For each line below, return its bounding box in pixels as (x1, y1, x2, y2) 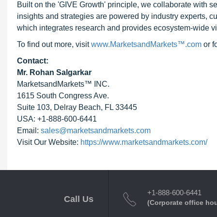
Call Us (64, 194, 93, 204)
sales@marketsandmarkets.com (41, 126, 151, 135)
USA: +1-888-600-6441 (17, 115, 97, 123)
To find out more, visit (17, 40, 91, 48)
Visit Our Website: (17, 138, 80, 146)
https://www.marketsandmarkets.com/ (80, 138, 207, 146)
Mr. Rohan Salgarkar (17, 68, 92, 77)
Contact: (17, 57, 48, 65)
